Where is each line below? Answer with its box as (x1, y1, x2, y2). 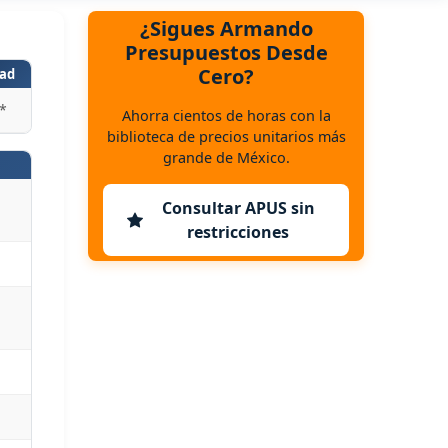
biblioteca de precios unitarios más (106, 126, 346, 146)
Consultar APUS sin (161, 196, 315, 219)
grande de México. (162, 147, 290, 167)
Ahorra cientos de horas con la (121, 105, 331, 125)
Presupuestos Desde (124, 38, 328, 66)
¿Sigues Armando (139, 14, 313, 42)
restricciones (187, 220, 289, 243)
